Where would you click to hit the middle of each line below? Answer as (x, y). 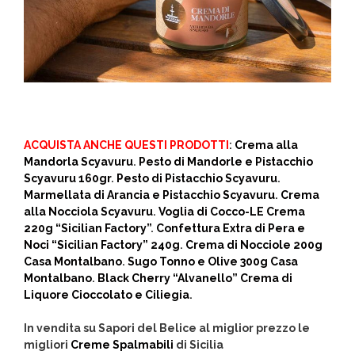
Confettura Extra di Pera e (231, 229)
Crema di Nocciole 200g (254, 245)
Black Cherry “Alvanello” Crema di (195, 279)
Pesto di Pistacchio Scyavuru (197, 179)
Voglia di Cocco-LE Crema (232, 212)
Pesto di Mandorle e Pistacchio (226, 162)
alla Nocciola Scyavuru (88, 212)
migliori (47, 345)
